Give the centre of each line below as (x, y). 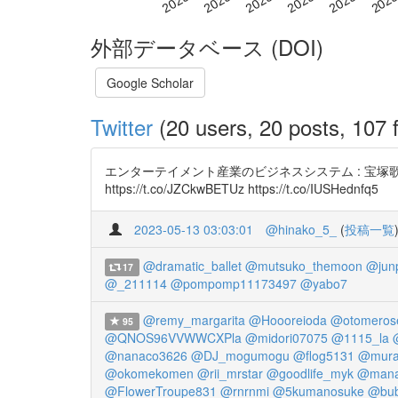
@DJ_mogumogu (240, 355)
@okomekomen (149, 373)
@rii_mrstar (230, 373)
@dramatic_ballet (192, 265)
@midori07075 (287, 337)
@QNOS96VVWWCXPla (173, 337)
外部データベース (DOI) (207, 46)
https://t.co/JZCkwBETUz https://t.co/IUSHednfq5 (242, 188)
